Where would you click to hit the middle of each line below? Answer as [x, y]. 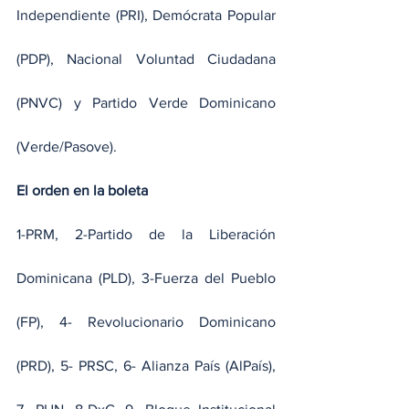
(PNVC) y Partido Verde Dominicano [146, 103]
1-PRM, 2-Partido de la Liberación [146, 235]
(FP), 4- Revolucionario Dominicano [146, 322]
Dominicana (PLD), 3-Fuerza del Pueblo [146, 278]
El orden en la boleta [82, 191]
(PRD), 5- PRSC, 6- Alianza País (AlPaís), [146, 366]
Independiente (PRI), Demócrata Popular [146, 16]
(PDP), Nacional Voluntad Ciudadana [146, 59]
